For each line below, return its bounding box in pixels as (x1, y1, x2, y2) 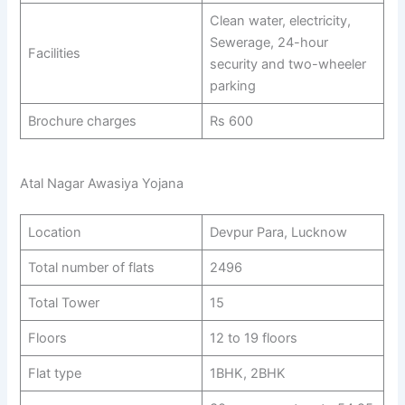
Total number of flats (27, 259, 155, 276)
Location (27, 223, 81, 240)
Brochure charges (27, 113, 137, 130)
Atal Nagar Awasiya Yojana (20, 174, 184, 192)
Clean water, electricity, (209, 13, 351, 30)
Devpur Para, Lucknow (209, 223, 347, 240)
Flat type (27, 364, 81, 381)
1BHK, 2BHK (209, 364, 286, 381)
